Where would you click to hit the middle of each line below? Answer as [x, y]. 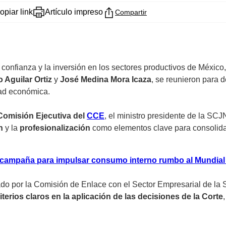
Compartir [131, 12]
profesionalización [55, 128]
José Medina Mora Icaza [106, 80]
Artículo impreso [74, 12]
